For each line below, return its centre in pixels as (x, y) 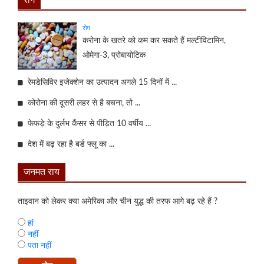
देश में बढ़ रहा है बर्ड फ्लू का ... (69, 144)
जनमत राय (42, 172)
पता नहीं (38, 245)
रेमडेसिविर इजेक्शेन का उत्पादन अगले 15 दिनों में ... (100, 82)
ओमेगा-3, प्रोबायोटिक (114, 55)
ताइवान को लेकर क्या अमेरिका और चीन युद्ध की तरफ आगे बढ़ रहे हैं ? (118, 201)
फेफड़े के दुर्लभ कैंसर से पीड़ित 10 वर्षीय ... (87, 123)
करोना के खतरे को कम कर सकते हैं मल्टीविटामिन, (154, 40)
